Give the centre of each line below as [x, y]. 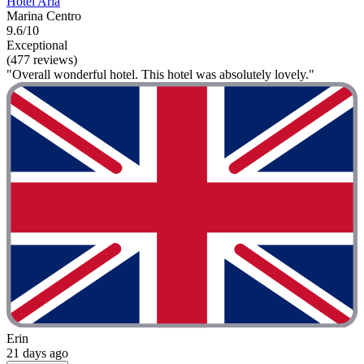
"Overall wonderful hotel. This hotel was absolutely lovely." [160, 75]
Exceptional [37, 45]
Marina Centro [44, 16]
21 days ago [37, 353]
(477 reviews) [42, 60]
